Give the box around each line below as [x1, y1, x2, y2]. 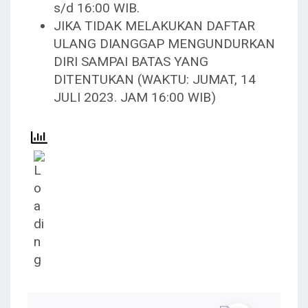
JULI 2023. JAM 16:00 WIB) [54, 89, 216, 105]
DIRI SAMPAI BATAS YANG [54, 53, 208, 69]
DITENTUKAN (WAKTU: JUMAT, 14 [54, 71, 256, 87]
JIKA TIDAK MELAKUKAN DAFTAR [54, 17, 255, 34]
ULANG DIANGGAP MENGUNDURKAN [54, 35, 275, 52]
